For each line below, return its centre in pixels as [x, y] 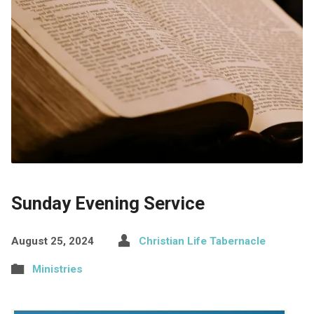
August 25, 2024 [52, 241]
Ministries [57, 269]
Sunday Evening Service [108, 203]
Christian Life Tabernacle [202, 241]
